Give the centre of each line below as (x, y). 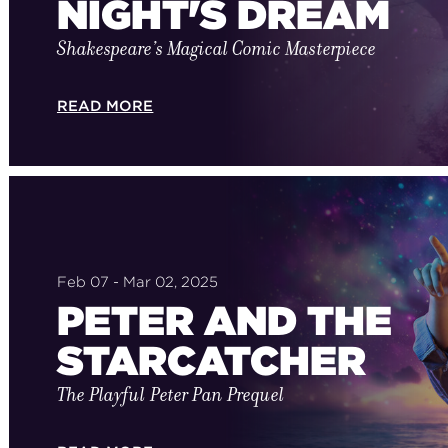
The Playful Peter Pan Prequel (170, 395)
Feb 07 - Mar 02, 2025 (137, 281)
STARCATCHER (211, 361)
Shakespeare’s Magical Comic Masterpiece (216, 49)
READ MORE (105, 105)
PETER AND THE (224, 321)
